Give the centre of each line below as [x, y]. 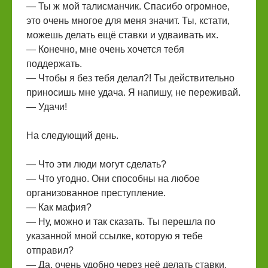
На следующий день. [72, 135]
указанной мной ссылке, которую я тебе [115, 236]
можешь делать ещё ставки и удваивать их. [122, 35]
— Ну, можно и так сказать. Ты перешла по [121, 222]
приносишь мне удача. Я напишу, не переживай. [133, 92]
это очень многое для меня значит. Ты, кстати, [128, 21]
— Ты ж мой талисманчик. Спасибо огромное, [128, 6]
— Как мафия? [59, 207]
